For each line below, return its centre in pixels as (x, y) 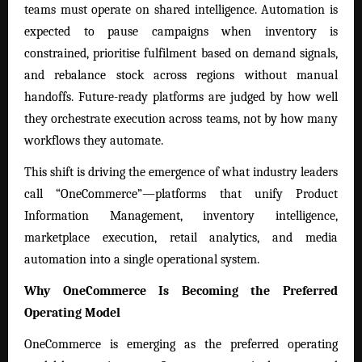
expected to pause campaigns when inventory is (181, 31)
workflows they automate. (94, 140)
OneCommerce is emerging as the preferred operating (181, 345)
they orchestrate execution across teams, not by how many (181, 118)
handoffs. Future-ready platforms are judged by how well (181, 97)
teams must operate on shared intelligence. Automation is (181, 9)
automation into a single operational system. (142, 259)
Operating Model (72, 313)
